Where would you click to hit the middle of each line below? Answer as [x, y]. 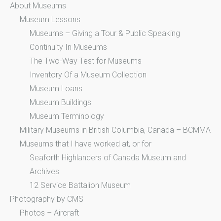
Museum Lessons [50, 19]
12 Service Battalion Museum [80, 185]
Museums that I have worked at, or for [86, 144]
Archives [44, 171]
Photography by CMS [47, 199]
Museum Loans [56, 88]
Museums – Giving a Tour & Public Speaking [105, 33]
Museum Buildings [60, 102]
